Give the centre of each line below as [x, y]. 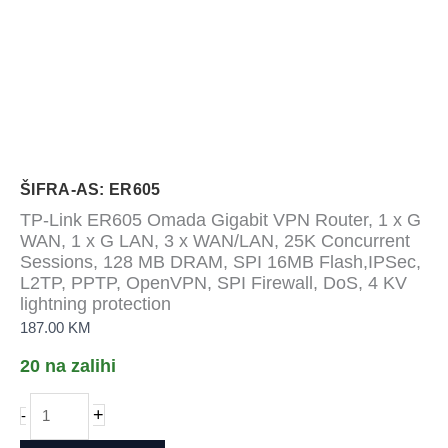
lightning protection [95, 303]
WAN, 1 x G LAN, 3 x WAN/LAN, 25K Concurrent [215, 240]
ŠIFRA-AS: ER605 [90, 189]
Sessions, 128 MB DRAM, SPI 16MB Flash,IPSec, [220, 261]
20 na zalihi [68, 365]
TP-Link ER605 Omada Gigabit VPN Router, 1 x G [220, 219]
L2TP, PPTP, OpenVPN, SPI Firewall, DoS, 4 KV [213, 282]
